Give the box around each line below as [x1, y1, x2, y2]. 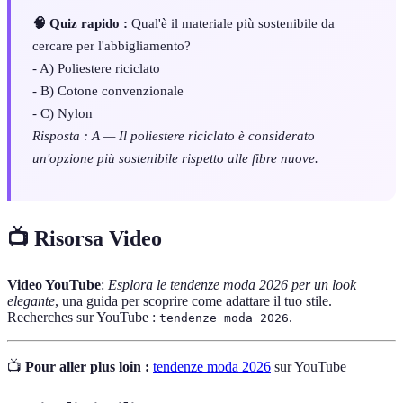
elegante [7, 292, 55, 309]
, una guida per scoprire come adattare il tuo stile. [55, 292, 332, 309]
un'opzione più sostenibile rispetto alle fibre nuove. [32, 149, 318, 166]
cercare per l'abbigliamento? [32, 37, 191, 53]
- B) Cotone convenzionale [32, 82, 184, 98]
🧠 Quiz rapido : [32, 14, 128, 31]
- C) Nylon [32, 104, 93, 121]
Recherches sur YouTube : [7, 309, 159, 325]
